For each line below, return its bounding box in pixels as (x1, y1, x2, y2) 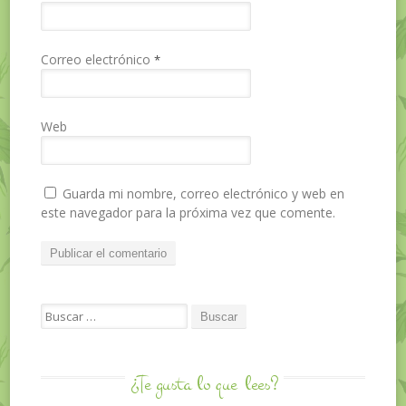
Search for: (41, 304, 102, 321)
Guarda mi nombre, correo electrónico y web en (63, 185, 345, 203)
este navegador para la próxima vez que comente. (41, 204, 336, 222)
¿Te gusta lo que (130, 371, 242, 400)
